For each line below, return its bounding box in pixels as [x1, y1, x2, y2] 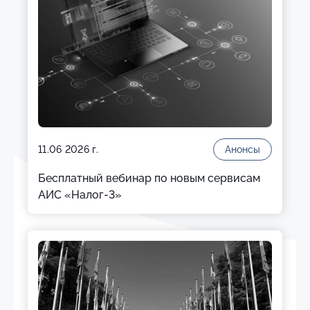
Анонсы [225, 144, 260, 155]
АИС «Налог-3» [38, 188, 122, 201]
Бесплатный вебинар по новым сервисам [38, 172, 260, 185]
